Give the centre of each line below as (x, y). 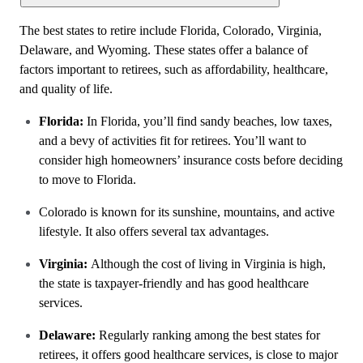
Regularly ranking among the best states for (209, 335)
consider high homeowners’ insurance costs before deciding (191, 160)
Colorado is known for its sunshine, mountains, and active (187, 212)
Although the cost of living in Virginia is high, (208, 264)
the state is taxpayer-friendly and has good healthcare (174, 283)
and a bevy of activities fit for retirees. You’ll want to (173, 141)
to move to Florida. (89, 179)
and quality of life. (69, 89)
